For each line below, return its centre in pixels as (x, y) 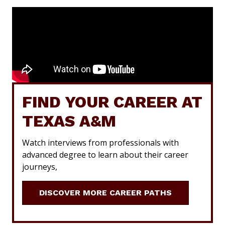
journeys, (40, 166)
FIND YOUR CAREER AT (112, 102)
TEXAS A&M (69, 121)
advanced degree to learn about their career (105, 154)
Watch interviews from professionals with (100, 142)
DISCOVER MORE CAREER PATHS (105, 193)
